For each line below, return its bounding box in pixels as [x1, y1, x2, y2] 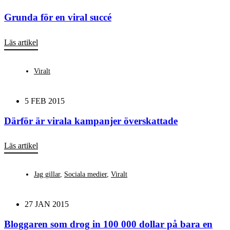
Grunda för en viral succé [4, 12, 111, 23]
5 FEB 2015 [25, 96, 65, 105]
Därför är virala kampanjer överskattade [4, 115, 178, 126]
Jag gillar [34, 170, 60, 179]
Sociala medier [64, 170, 107, 179]
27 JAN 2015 [25, 200, 69, 209]
